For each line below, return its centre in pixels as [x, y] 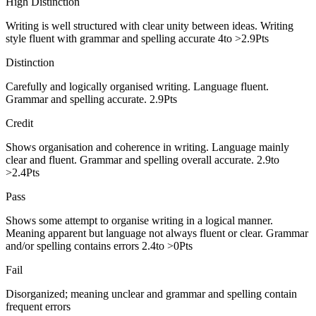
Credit [19, 123]
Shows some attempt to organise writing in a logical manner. [139, 220]
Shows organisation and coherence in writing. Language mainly [147, 147]
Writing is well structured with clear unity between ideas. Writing [150, 25]
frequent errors [38, 306]
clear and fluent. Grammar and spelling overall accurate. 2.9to [142, 159]
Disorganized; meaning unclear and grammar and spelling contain [151, 293]
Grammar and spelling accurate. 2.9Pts [91, 99]
